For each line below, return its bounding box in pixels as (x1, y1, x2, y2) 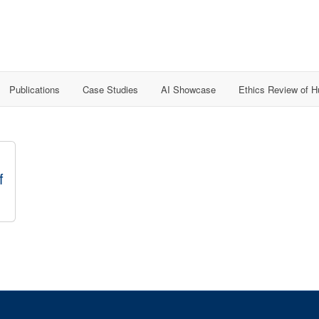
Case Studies (83, 82, 138, 96)
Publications (9, 82, 60, 96)
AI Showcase (161, 82, 216, 96)
